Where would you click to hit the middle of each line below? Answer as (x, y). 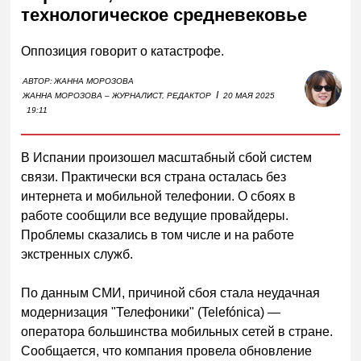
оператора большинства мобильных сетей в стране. (177, 331)
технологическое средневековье (164, 15)
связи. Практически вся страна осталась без (154, 176)
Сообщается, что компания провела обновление (167, 351)
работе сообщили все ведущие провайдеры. (155, 215)
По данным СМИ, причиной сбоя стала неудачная (171, 293)
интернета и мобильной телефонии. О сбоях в (159, 196)
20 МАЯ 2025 (249, 95)
